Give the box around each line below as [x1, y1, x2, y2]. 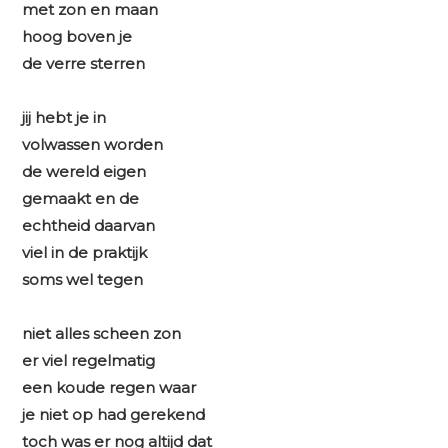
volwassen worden [22, 135, 164, 155]
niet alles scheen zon [22, 324, 182, 344]
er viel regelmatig [22, 351, 156, 371]
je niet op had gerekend [22, 405, 206, 425]
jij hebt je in [22, 108, 107, 128]
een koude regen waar [22, 378, 197, 398]
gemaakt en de [22, 189, 140, 209]
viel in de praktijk [22, 243, 148, 263]
